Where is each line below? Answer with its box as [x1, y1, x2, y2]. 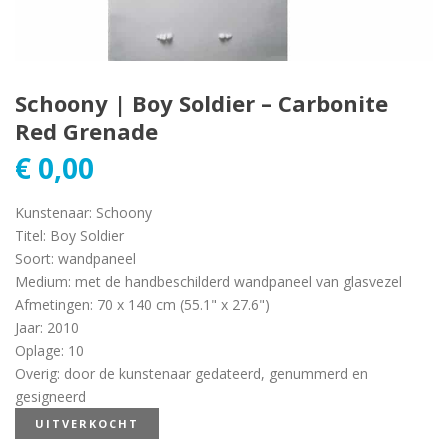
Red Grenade [15, 116, 158, 147]
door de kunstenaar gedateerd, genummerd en [64, 364, 368, 384]
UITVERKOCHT [35, 416, 139, 432]
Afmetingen [15, 295, 90, 315]
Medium [15, 272, 68, 292]
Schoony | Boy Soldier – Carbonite [15, 88, 388, 119]
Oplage [15, 341, 61, 361]
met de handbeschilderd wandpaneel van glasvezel [75, 272, 402, 292]
